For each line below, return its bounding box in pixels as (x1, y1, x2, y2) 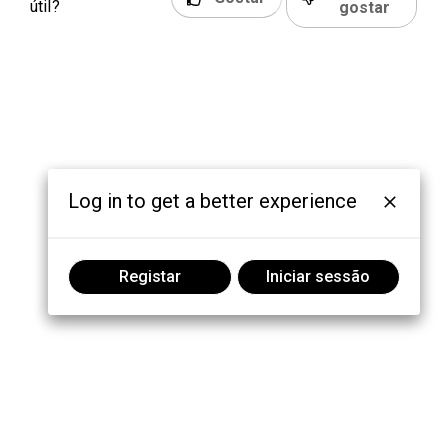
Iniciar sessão (266, 267, 371, 286)
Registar (118, 267, 181, 286)
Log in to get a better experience (68, 189, 358, 214)
